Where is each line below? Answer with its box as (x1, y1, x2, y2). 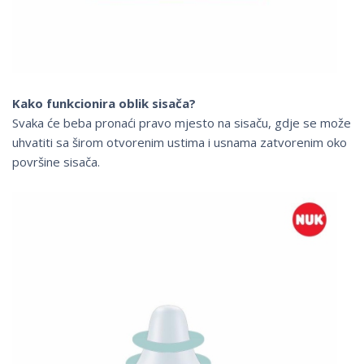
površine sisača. (12, 154, 100, 171)
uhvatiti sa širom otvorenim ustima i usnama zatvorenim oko (12, 134, 347, 151)
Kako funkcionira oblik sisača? (12, 95, 196, 112)
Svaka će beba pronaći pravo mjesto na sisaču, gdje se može (12, 115, 351, 132)
